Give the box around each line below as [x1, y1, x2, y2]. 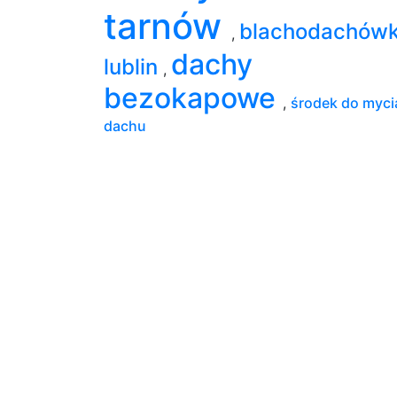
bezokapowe [104, 80, 283, 115]
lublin [104, 53, 163, 80]
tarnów [104, 4, 231, 48]
